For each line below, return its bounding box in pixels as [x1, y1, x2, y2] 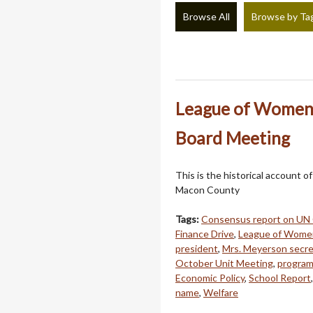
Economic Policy [175, 271, 245, 284]
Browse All [182, 10, 230, 23]
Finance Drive [175, 227, 234, 240]
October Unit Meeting [175, 256, 273, 269]
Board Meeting [175, 127, 290, 148]
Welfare [203, 286, 238, 298]
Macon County [175, 183, 240, 196]
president [175, 242, 218, 254]
